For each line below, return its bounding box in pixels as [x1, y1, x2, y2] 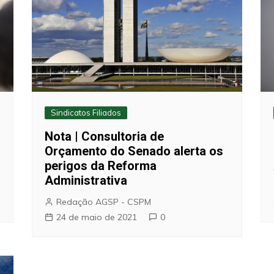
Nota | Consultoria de [45, 128, 165, 144]
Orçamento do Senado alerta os [45, 143, 224, 158]
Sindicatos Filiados [51, 107, 122, 117]
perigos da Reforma [45, 158, 157, 173]
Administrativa [45, 172, 128, 188]
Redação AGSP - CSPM [56, 196, 152, 207]
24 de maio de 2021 [56, 211, 138, 223]
